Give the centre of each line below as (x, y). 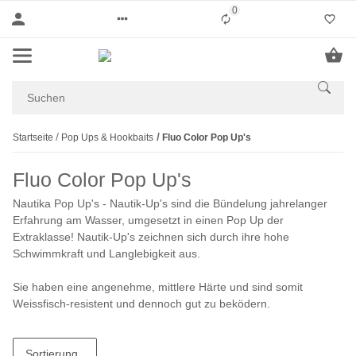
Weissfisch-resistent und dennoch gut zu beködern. (141, 304)
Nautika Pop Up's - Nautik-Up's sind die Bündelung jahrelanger (170, 203)
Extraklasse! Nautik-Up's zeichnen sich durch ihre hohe (151, 237)
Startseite (33, 137)
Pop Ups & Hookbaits (108, 137)
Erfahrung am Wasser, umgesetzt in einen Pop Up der (148, 220)
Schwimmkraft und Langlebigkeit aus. (106, 253)
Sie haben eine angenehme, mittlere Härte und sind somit (158, 287)
